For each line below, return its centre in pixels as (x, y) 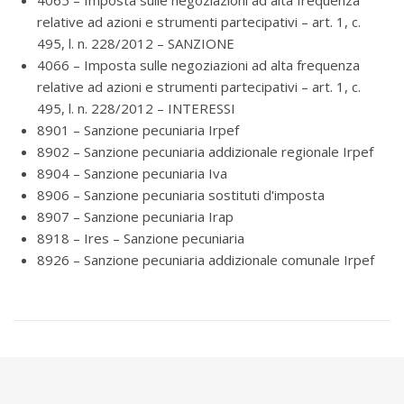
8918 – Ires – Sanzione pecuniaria (141, 238)
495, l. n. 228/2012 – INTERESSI (136, 108)
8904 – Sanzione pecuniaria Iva (132, 173)
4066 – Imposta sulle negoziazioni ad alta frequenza (198, 65)
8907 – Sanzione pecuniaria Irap (135, 216)
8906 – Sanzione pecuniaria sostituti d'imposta (181, 195)
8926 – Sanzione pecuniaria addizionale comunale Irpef (206, 260)
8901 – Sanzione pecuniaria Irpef (138, 130)
